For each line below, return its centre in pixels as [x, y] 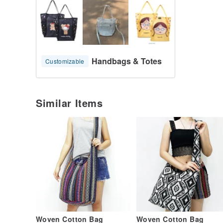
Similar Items [69, 103]
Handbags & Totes [126, 61]
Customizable [65, 61]
